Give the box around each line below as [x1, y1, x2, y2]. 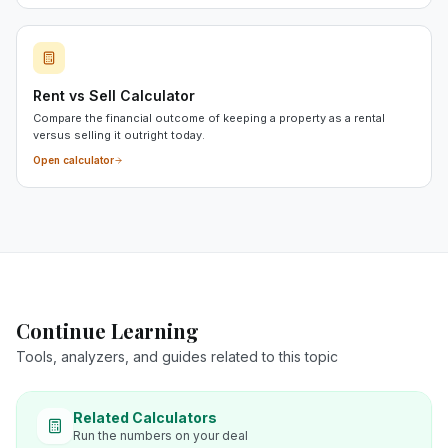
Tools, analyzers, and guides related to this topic [16, 348, 338, 365]
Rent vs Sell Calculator [33, 87, 195, 104]
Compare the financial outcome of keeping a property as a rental [33, 111, 385, 125]
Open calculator [33, 154, 114, 166]
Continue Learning [16, 317, 199, 344]
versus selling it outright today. [33, 128, 205, 142]
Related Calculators [73, 409, 217, 426]
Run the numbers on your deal [73, 428, 248, 443]
